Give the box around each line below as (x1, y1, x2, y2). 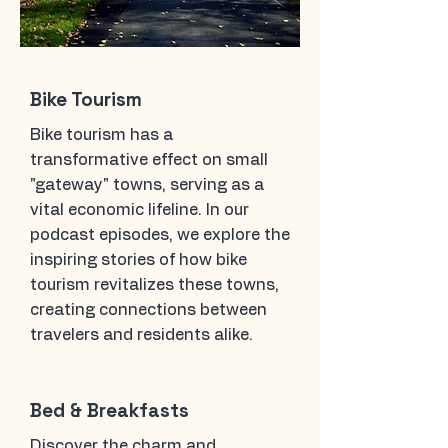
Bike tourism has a (30, 127, 173, 143)
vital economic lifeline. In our (30, 202, 249, 218)
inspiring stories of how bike (30, 252, 247, 268)
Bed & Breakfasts (30, 398, 189, 423)
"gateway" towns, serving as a (30, 177, 264, 193)
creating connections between (30, 302, 267, 318)
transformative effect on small (30, 152, 268, 168)
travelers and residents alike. (30, 327, 253, 343)
